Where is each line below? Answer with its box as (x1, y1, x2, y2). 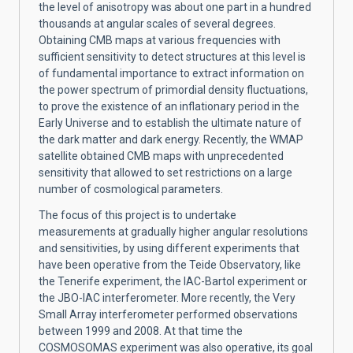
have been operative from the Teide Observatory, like (39, 258, 301, 271)
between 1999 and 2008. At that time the (39, 324, 243, 337)
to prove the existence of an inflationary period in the (39, 99, 299, 113)
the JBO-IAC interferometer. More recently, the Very (39, 291, 295, 304)
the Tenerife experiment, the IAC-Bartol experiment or (39, 274, 307, 288)
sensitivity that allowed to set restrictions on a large (39, 165, 292, 179)
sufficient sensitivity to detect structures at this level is (39, 50, 306, 63)
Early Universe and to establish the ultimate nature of (39, 116, 302, 129)
